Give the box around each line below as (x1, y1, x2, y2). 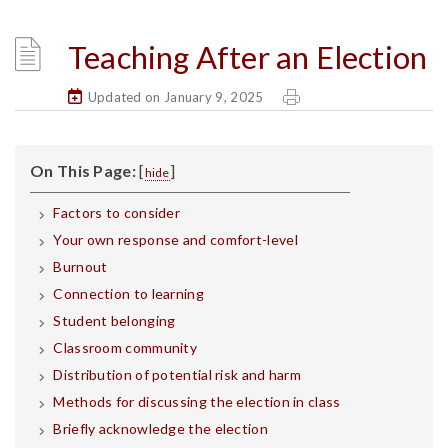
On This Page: (30, 161, 136, 180)
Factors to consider (53, 204, 181, 221)
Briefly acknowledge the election (53, 420, 268, 437)
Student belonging (53, 312, 176, 329)
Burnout (53, 258, 108, 275)
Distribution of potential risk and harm (53, 366, 302, 383)
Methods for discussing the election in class (53, 393, 341, 410)
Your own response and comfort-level (53, 231, 298, 248)
